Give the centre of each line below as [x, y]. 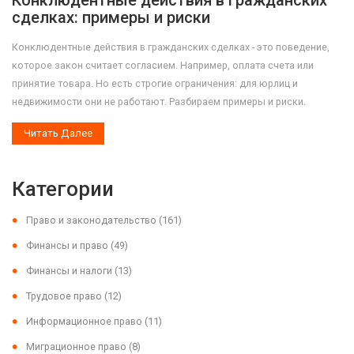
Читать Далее [58, 134]
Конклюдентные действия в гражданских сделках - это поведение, [171, 47]
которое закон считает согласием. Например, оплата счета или [163, 66]
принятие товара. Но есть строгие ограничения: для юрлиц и [155, 84]
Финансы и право [68, 246]
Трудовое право [65, 296]
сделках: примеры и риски [111, 18]
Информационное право [85, 322]
